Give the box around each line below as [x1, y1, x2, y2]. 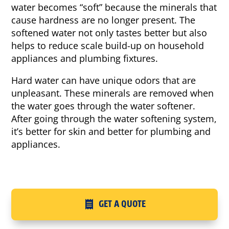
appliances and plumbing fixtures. [11, 52, 158, 65]
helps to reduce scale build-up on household [11, 39, 204, 52]
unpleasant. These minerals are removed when [11, 87, 214, 100]
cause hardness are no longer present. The [11, 14, 196, 27]
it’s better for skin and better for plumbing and [11, 125, 211, 138]
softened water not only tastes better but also [11, 27, 208, 39]
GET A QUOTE [98, 198, 146, 211]
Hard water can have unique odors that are [11, 74, 196, 87]
